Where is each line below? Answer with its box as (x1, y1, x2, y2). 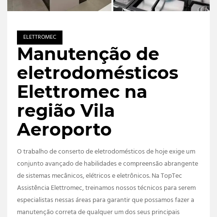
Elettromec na (17, 80, 147, 102)
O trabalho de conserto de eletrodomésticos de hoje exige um (17, 146, 195, 158)
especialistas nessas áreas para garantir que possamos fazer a (17, 195, 194, 206)
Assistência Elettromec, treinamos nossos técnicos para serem (17, 183, 196, 194)
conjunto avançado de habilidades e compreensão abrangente (17, 158, 198, 170)
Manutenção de (17, 43, 159, 64)
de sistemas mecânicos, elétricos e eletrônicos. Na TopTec (17, 170, 182, 182)
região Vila (17, 99, 115, 121)
